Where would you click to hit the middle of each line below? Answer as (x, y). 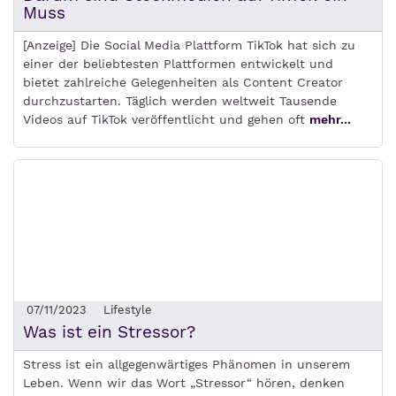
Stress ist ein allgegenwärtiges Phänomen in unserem (187, 365)
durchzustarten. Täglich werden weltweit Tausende (180, 101)
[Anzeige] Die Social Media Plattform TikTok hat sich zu (189, 46)
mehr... (330, 120)
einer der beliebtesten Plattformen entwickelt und (178, 64)
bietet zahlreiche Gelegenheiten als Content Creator (183, 83)
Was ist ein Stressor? (109, 332)
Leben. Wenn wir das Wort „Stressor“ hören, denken (184, 383)
